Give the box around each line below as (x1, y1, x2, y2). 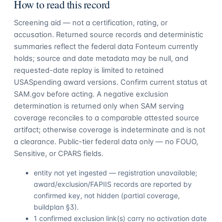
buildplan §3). (34, 203, 79, 212)
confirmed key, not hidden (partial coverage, (34, 191, 180, 200)
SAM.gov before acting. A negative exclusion (14, 90, 168, 99)
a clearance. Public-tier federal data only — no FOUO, (14, 137, 198, 147)
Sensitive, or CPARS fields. (14, 149, 104, 159)
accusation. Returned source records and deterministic (14, 30, 203, 40)
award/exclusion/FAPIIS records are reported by (34, 180, 192, 189)
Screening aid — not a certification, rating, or (14, 18, 167, 28)
